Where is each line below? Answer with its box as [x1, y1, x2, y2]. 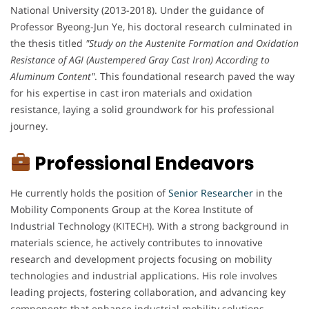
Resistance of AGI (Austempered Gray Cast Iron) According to [10, 52, 270, 66]
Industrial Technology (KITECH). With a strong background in [10, 219, 289, 232]
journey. [10, 119, 48, 132]
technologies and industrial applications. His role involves [10, 268, 277, 282]
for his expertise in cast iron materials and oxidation [10, 86, 252, 99]
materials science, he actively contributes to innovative [10, 235, 263, 249]
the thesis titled [10, 36, 86, 50]
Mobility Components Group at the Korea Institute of [10, 202, 253, 216]
